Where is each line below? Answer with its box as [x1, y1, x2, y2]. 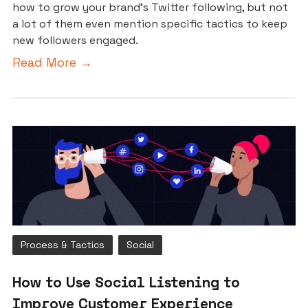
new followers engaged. [12, 33, 138, 48]
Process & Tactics [21, 239, 104, 252]
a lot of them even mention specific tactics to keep [12, 16, 287, 32]
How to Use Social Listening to [12, 273, 240, 291]
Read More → [12, 54, 92, 71]
